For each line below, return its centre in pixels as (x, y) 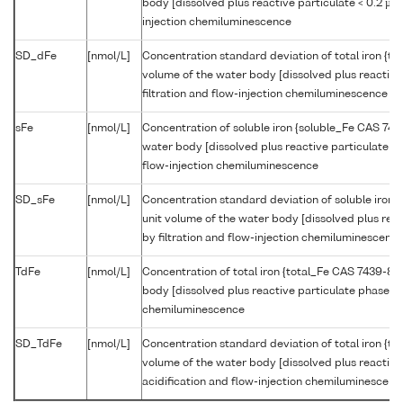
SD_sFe (35, 200)
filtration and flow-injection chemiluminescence (265, 94)
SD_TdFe (39, 344)
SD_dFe (36, 56)
